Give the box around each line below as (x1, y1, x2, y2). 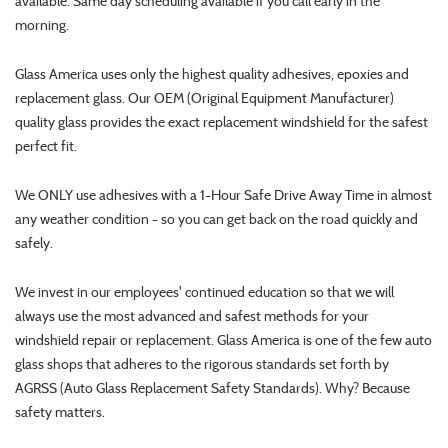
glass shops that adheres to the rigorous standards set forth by (15, 355, 389, 374)
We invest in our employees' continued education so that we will (15, 283, 394, 302)
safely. (15, 234, 53, 253)
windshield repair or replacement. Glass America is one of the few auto (15, 331, 432, 350)
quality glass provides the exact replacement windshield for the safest (15, 113, 428, 132)
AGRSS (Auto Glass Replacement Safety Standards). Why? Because (15, 379, 410, 398)
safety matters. (15, 403, 105, 422)
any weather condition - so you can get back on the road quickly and (15, 210, 418, 229)
